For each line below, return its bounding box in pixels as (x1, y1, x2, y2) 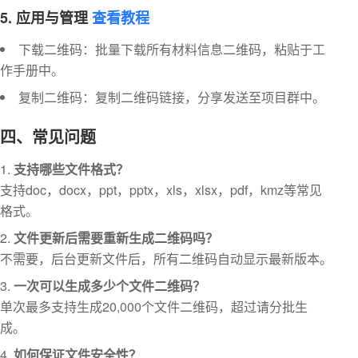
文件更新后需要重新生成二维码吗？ (14, 228, 218, 247)
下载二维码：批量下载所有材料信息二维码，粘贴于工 (18, 39, 325, 58)
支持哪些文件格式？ (14, 159, 129, 178)
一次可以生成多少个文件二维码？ (14, 276, 205, 295)
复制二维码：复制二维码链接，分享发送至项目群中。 (18, 87, 325, 106)
